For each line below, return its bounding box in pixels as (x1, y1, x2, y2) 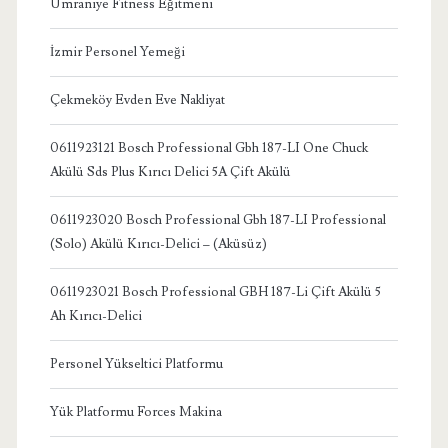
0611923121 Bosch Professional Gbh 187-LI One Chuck (49, 139, 368, 156)
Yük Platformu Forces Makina (49, 403, 222, 420)
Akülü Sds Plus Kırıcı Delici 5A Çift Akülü (49, 163, 291, 180)
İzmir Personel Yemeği (49, 43, 185, 60)
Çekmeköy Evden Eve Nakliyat (49, 91, 225, 108)
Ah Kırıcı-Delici (49, 307, 142, 324)
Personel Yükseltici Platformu (49, 355, 223, 372)
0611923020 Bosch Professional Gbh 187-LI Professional (49, 211, 386, 228)
